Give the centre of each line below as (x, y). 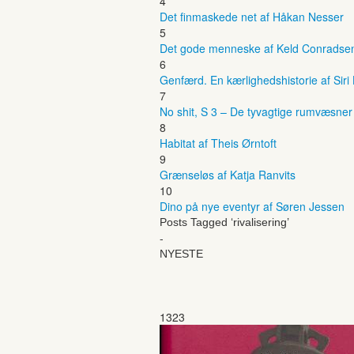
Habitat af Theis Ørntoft (218, 143)
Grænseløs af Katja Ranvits (228, 174)
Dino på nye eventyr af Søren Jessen (252, 206)
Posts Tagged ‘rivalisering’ (224, 222)
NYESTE (181, 253)
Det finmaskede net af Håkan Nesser (252, 16)
